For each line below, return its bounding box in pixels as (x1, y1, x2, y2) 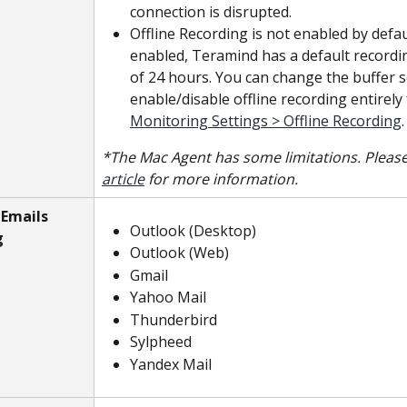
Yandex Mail (130, 353, 212, 374)
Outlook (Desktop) (130, 221, 256, 241)
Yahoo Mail (130, 287, 206, 308)
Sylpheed (130, 332, 192, 352)
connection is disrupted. (130, 2, 292, 22)
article (102, 169, 144, 189)
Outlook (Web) (130, 243, 229, 263)
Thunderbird (130, 309, 217, 330)
